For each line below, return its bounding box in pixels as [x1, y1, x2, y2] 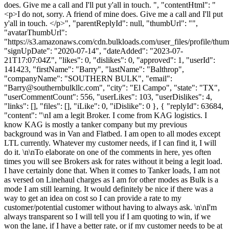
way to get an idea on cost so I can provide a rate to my [4, 193, 181, 202]
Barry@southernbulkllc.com [8, 83, 99, 92]
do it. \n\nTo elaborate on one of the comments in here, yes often [4, 147, 211, 156]
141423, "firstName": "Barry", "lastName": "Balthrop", [4, 64, 184, 74]
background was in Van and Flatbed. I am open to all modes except [4, 129, 220, 138]
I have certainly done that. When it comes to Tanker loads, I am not [4, 166, 220, 175]
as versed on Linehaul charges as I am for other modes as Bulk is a [4, 175, 218, 184]
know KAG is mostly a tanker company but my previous [4, 120, 187, 129]
